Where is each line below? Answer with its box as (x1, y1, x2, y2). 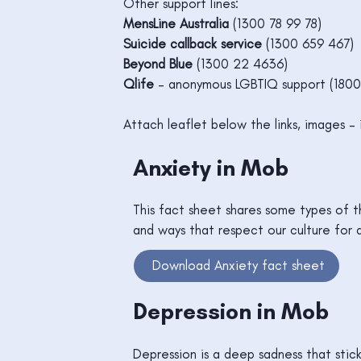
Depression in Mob (133, 297, 330, 326)
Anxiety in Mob (133, 153, 289, 181)
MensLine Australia (122, 15, 229, 31)
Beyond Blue (122, 55, 193, 72)
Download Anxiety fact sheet (151, 257, 325, 274)
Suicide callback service (122, 35, 262, 52)
